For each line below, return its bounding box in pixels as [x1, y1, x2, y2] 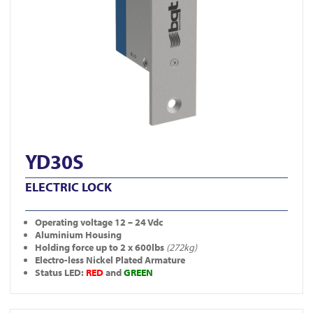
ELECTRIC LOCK [25, 179, 112, 196]
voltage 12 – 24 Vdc [80, 215, 163, 228]
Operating [35, 215, 80, 228]
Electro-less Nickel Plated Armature [35, 253, 185, 266]
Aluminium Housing [35, 228, 122, 241]
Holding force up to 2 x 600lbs [35, 240, 166, 254]
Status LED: [35, 265, 86, 279]
